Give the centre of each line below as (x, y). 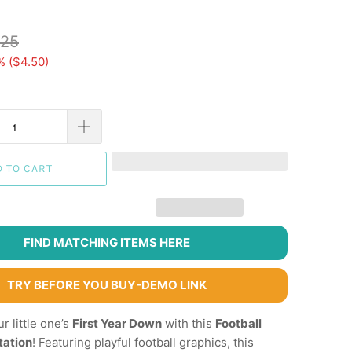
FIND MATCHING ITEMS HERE (107, 243)
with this (189, 324)
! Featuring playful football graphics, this (143, 343)
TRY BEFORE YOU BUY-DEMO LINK (107, 285)
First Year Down (117, 324)
